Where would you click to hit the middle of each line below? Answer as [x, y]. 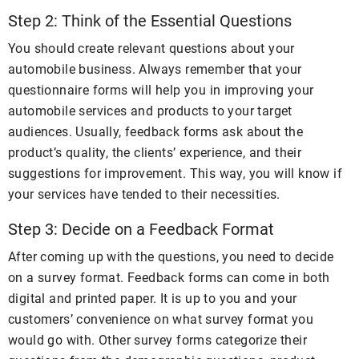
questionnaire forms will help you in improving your [161, 91]
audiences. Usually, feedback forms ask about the [156, 132]
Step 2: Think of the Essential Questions [150, 21]
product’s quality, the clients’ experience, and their [155, 153]
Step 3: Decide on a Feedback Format [141, 230]
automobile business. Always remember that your [155, 70]
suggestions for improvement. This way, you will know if [175, 174]
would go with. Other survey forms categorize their [157, 341]
